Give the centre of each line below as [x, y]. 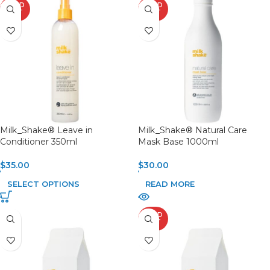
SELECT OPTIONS [43, 184]
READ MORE [170, 184]
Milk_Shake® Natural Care [193, 130]
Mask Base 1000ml [178, 142]
